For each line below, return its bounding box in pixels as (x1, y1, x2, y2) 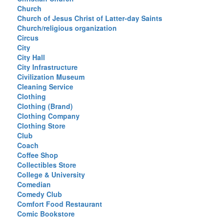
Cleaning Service (17, 82, 73, 91)
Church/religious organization (17, 23, 117, 33)
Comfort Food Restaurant (17, 199, 102, 209)
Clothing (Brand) (17, 101, 73, 111)
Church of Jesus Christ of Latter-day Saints (17, 13, 162, 23)
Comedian (17, 179, 51, 189)
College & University (17, 170, 85, 179)
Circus (17, 33, 39, 43)
